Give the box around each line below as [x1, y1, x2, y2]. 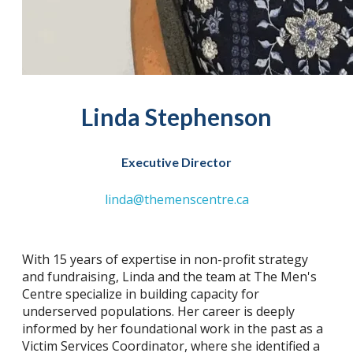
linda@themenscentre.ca [104, 191, 249, 208]
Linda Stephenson [81, 102, 272, 132]
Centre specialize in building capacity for [22, 285, 259, 303]
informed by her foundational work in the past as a [22, 320, 323, 337]
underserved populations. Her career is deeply [22, 303, 295, 320]
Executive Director [121, 154, 232, 170]
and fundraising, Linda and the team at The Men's [22, 268, 317, 285]
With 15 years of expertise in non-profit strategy [22, 251, 308, 268]
